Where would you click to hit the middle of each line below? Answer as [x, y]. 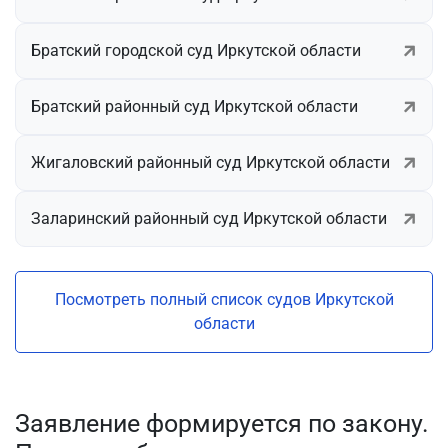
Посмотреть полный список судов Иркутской [224, 299]
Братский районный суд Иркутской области [194, 106]
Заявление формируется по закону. [222, 423]
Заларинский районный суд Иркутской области [209, 218]
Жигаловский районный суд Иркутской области [210, 162]
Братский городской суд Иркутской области [196, 50]
